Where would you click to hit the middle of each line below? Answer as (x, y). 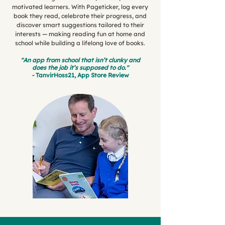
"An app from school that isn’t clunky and (80, 60)
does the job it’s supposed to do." (80, 68)
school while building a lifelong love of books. (80, 43)
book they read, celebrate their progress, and (80, 16)
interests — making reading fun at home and (80, 34)
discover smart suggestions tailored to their (80, 25)
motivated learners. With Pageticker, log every (80, 7)
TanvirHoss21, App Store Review (82, 75)
